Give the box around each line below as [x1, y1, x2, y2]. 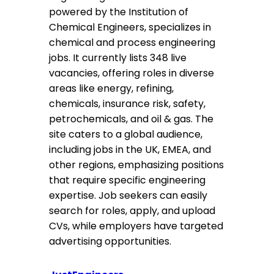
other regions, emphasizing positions [49, 158, 224, 172]
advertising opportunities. [49, 234, 171, 248]
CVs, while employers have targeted [49, 219, 223, 233]
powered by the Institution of [49, 5, 188, 19]
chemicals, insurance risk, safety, [49, 97, 206, 111]
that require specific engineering [49, 173, 206, 187]
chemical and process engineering [49, 35, 215, 50]
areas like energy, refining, [49, 81, 174, 95]
